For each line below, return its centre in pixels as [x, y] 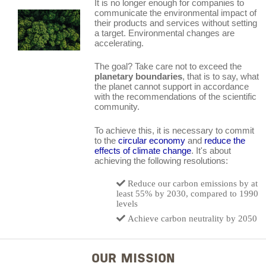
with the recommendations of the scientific [175, 97]
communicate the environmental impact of [175, 12]
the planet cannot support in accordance [171, 87]
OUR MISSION [133, 259]
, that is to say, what [220, 77]
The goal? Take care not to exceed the [168, 66]
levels [127, 204]
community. [117, 107]
